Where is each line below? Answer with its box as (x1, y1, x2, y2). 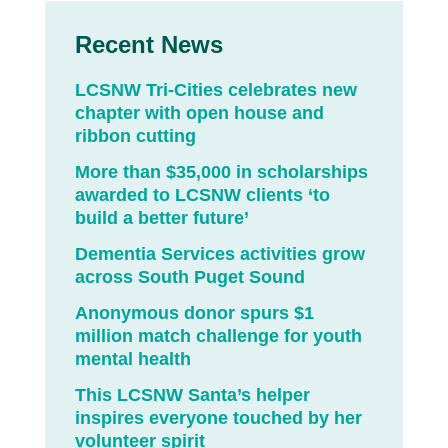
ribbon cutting (74, 126, 196, 147)
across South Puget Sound (74, 267, 305, 288)
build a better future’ (74, 208, 249, 229)
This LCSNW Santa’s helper (74, 385, 310, 406)
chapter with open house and (74, 103, 324, 124)
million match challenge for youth (74, 326, 362, 347)
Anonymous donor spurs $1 (74, 303, 314, 324)
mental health (74, 349, 191, 370)
